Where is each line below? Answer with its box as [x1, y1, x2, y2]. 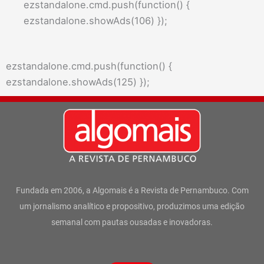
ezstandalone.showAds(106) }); [24, 15, 167, 27]
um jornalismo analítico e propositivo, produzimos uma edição [19, 201, 245, 211]
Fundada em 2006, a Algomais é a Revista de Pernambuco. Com [15, 185, 249, 195]
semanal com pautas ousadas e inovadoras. [51, 217, 213, 227]
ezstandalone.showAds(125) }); [6, 76, 150, 88]
